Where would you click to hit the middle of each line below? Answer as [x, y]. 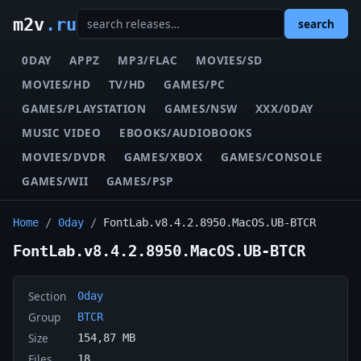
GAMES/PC [195, 84]
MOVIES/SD [229, 60]
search [316, 24]
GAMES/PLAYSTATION [84, 108]
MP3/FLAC [148, 60]
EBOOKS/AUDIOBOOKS [186, 132]
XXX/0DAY [284, 108]
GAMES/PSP [140, 180]
